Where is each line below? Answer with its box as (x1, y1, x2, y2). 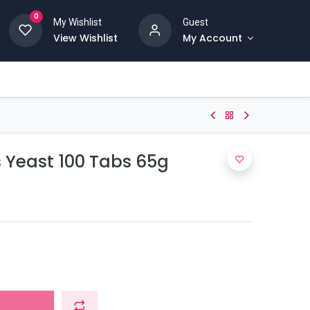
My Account (182, 31, 242, 45)
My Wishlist (53, 17, 102, 28)
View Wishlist (53, 31, 118, 45)
